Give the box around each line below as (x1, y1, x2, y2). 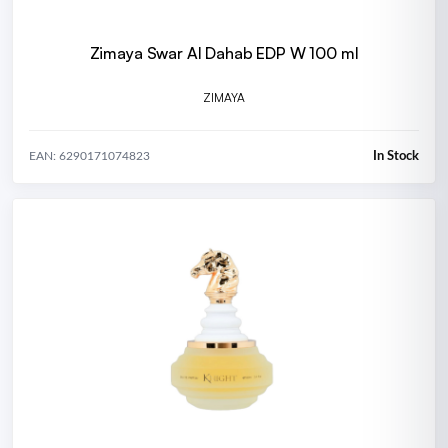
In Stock (373, 149, 419, 163)
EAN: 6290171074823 (29, 150, 150, 163)
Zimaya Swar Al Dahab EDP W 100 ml (89, 42, 359, 63)
